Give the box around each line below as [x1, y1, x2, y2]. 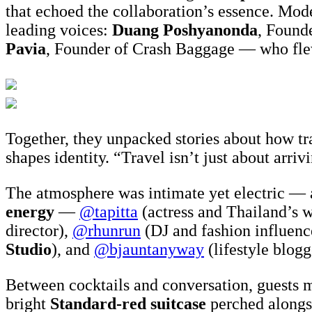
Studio [6, 240, 52, 259]
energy [6, 203, 54, 221]
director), [6, 221, 72, 240]
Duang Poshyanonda [112, 21, 258, 40]
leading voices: [6, 21, 112, 40]
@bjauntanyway [94, 240, 204, 259]
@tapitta [79, 203, 138, 221]
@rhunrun [72, 221, 141, 240]
